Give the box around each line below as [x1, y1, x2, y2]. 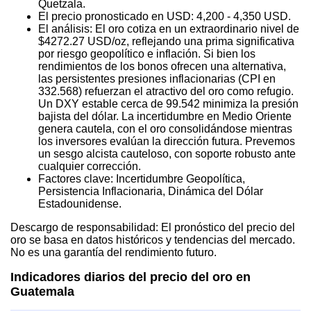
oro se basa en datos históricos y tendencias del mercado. [10, 233, 295, 246]
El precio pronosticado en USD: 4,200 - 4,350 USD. [38, 10, 291, 22]
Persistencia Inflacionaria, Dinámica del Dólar [38, 185, 263, 197]
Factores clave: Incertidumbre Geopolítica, [38, 172, 245, 185]
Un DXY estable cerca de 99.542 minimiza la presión [38, 97, 299, 110]
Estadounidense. [38, 197, 121, 210]
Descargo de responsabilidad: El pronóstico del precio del [10, 221, 295, 233]
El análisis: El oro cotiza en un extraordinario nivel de [38, 22, 299, 35]
